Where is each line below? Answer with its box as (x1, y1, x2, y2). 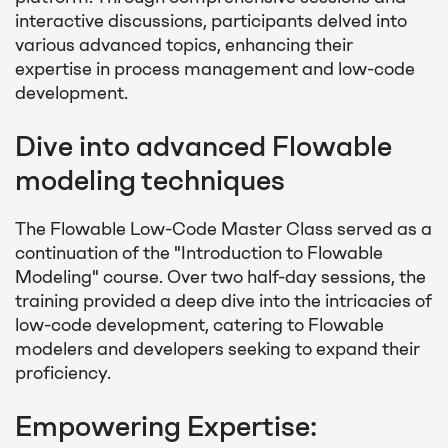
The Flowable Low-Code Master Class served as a (15, 217, 432, 240)
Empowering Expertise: (15, 408, 317, 443)
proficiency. (15, 361, 111, 384)
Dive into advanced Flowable (15, 128, 392, 163)
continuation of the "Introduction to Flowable (15, 241, 383, 264)
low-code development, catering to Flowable (15, 313, 384, 336)
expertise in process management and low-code (15, 57, 415, 80)
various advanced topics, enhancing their (15, 33, 353, 56)
